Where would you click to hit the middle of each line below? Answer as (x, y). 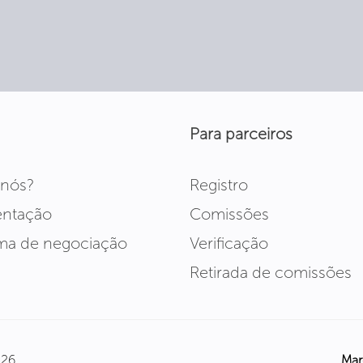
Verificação (229, 243)
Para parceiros (241, 134)
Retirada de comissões (271, 272)
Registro (219, 185)
